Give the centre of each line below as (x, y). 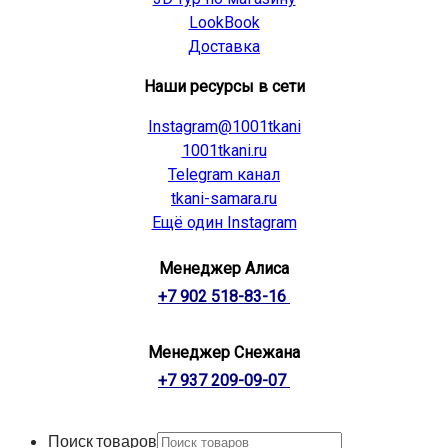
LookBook (224, 23)
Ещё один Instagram (224, 223)
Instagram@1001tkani (224, 127)
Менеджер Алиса (224, 269)
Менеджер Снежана (224, 353)
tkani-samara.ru (224, 199)
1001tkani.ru (224, 151)
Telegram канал (224, 175)
